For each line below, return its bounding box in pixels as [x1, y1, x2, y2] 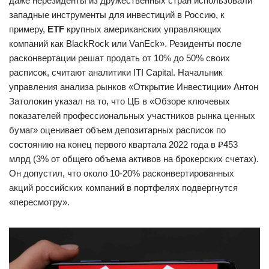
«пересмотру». [9, 196, 70, 207]
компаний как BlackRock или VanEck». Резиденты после [9, 38, 241, 49]
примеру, [9, 23, 47, 34]
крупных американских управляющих [64, 23, 222, 34]
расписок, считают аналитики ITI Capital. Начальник [9, 67, 223, 77]
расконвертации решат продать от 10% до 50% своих [9, 52, 230, 63]
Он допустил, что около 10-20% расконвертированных [9, 168, 234, 178]
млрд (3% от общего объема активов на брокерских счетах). [9, 153, 259, 164]
